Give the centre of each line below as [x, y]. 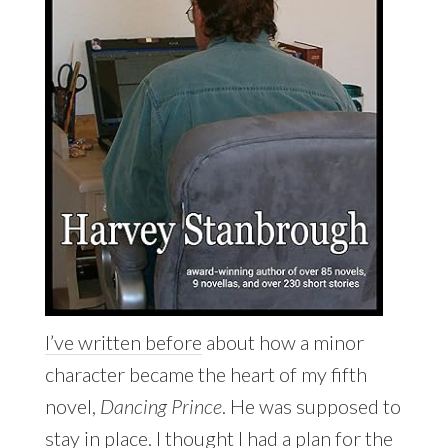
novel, [72, 406]
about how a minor [282, 342]
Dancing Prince [160, 406]
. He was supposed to [311, 406]
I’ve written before [123, 342]
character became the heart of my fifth [205, 374]
